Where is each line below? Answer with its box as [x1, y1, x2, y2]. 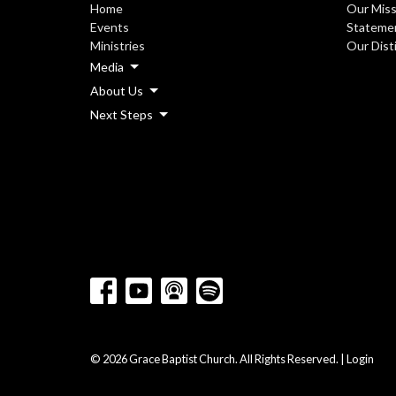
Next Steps [90, 107, 153, 123]
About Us [90, 83, 143, 99]
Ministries [90, 38, 145, 54]
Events [90, 19, 129, 35]
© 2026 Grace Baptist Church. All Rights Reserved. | [90, 352, 346, 367]
